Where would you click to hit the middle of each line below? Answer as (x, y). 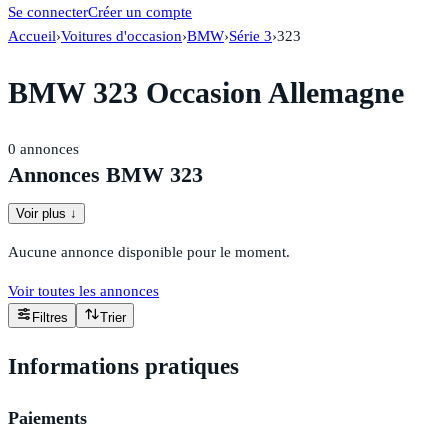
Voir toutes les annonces (83, 291)
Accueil (32, 36)
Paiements (47, 417)
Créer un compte (140, 12)
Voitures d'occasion (121, 36)
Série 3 (250, 36)
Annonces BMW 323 (105, 175)
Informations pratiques (123, 366)
